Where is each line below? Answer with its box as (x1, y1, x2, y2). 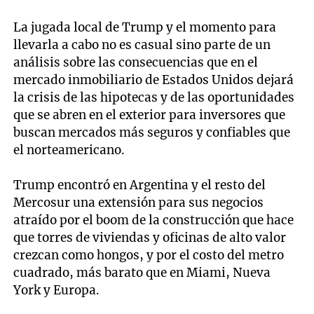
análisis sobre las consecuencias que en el (13, 54, 259, 70)
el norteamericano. (13, 142, 125, 158)
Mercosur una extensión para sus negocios (13, 194, 264, 210)
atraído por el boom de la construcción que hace (13, 212, 294, 228)
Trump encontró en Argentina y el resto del (13, 177, 266, 193)
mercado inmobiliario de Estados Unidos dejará (13, 71, 294, 88)
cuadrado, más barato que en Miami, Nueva (13, 264, 271, 280)
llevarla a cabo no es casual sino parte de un (13, 36, 271, 53)
